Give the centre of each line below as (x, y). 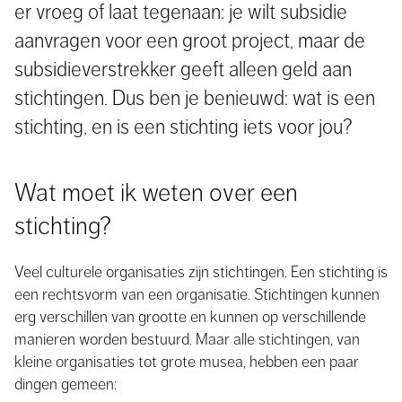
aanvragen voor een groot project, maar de (190, 40)
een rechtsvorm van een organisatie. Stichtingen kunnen (197, 294)
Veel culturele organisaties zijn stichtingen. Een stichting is (201, 272)
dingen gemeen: (66, 384)
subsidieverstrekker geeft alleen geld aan (183, 69)
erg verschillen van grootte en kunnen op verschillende (190, 317)
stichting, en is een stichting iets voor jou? (184, 127)
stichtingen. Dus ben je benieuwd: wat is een (195, 98)
